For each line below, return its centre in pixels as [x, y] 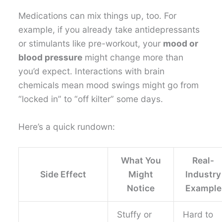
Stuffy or [134, 215]
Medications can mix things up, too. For [98, 15]
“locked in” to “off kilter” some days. [91, 99]
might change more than [133, 57]
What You [141, 161]
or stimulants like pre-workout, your [91, 43]
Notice [141, 188]
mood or [181, 43]
